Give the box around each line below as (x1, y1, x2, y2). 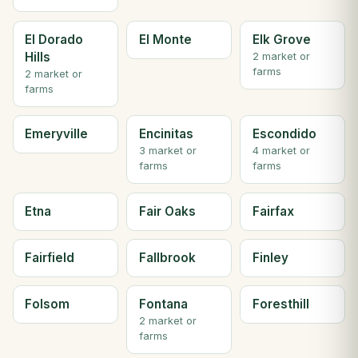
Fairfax (252, 203, 294, 219)
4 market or (252, 145, 310, 157)
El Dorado (25, 31, 84, 47)
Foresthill (252, 296, 309, 312)
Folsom (25, 296, 70, 312)
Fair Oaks (138, 203, 196, 219)
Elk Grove (252, 31, 311, 47)
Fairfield (25, 250, 75, 266)
